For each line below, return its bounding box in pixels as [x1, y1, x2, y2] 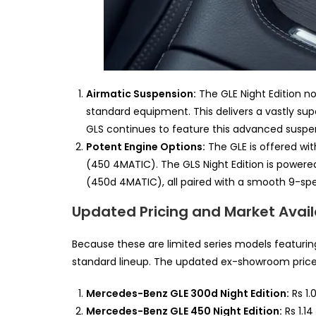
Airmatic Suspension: [86, 87, 196, 102]
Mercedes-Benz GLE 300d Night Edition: [86, 286, 289, 301]
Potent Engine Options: [86, 140, 205, 154]
